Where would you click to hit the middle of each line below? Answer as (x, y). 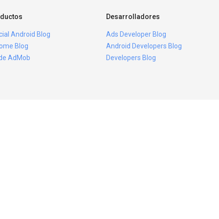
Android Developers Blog (144, 46)
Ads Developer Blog (136, 34)
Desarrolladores (133, 17)
